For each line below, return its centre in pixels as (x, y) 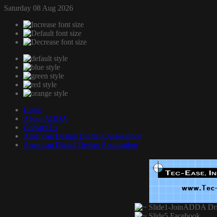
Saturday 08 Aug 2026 (39, 8)
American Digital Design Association (80, 145)
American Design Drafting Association (83, 136)
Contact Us (40, 127)
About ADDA (45, 118)
